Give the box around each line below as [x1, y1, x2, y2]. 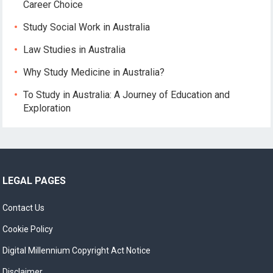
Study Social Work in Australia [23, 21, 151, 33]
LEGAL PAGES [2, 174, 66, 186]
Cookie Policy [2, 224, 54, 234]
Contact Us [2, 202, 45, 213]
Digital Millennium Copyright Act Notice [2, 245, 151, 255]
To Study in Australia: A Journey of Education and [23, 88, 230, 101]
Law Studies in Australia [23, 43, 126, 55]
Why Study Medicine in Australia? [23, 66, 165, 78]
